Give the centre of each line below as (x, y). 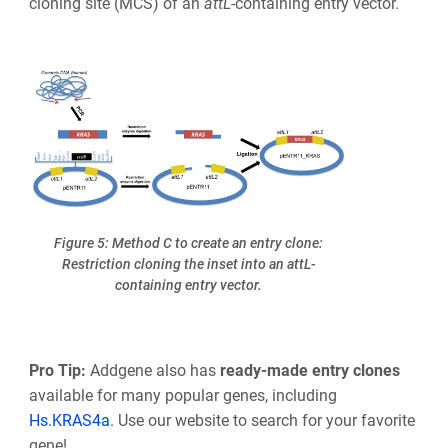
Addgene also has (152, 370)
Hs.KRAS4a (69, 420)
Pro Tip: (57, 370)
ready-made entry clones (309, 370)
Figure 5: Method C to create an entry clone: (189, 243)
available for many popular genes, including (182, 395)
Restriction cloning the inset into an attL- (188, 264)
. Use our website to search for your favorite (262, 420)
